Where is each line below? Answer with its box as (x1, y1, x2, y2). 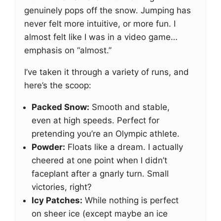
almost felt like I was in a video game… (24, 32, 178, 42)
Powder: (32, 142, 65, 152)
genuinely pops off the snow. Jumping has (24, 5, 191, 15)
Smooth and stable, (89, 102, 170, 112)
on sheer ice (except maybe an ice (32, 209, 168, 219)
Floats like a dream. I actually (65, 142, 183, 152)
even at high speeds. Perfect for (32, 115, 159, 125)
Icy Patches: (32, 195, 82, 205)
